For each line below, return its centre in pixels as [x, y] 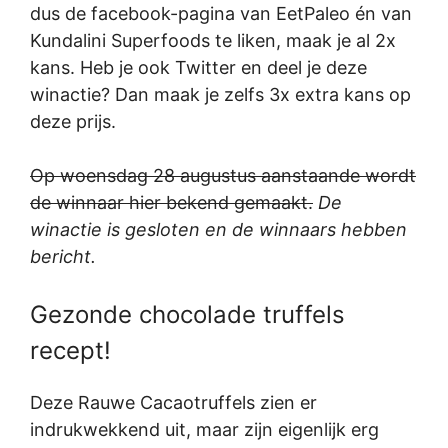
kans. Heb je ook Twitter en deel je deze [198, 68]
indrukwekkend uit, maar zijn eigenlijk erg [204, 430]
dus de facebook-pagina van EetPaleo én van [221, 14]
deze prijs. [73, 122]
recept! [70, 351]
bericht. [63, 257]
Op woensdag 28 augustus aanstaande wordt [223, 176]
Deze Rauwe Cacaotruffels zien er [173, 403]
